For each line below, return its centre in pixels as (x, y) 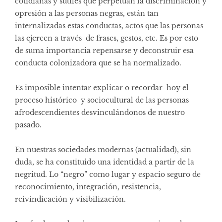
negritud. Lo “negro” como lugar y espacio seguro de (108, 174)
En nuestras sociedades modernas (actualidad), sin (103, 149)
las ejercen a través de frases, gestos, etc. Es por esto (107, 38)
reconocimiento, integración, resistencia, (88, 187)
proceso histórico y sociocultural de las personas (102, 100)
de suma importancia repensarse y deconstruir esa (104, 50)
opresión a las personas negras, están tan (87, 13)
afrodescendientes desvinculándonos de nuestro (100, 112)
